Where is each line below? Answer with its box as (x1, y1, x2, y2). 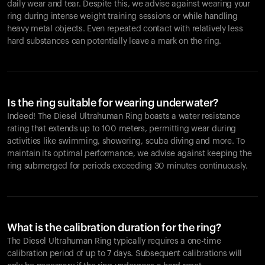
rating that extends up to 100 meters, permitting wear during (7, 125, 237, 133)
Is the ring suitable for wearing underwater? (7, 98, 218, 108)
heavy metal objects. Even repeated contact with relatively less (7, 25, 243, 33)
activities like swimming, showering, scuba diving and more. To (7, 137, 245, 146)
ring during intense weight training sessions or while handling (7, 12, 238, 21)
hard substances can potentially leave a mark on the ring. (7, 37, 222, 46)
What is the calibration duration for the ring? (7, 222, 221, 233)
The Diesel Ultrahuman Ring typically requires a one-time (7, 237, 221, 245)
